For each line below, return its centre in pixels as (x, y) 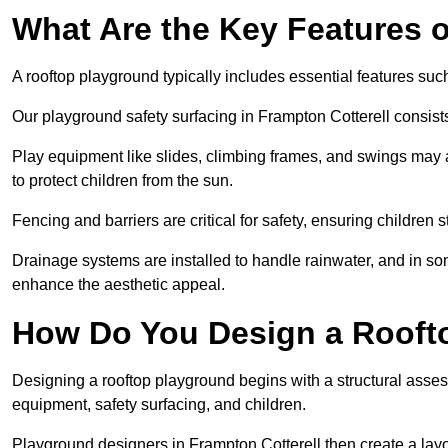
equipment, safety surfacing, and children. (161, 405)
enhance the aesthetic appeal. (118, 285)
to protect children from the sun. (124, 181)
